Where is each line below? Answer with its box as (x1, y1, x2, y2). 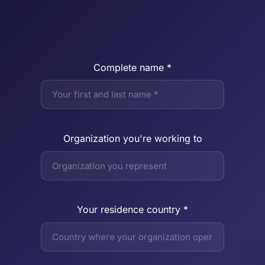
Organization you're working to (63, 132, 202, 144)
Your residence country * (77, 203, 188, 216)
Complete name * (93, 61, 172, 73)
